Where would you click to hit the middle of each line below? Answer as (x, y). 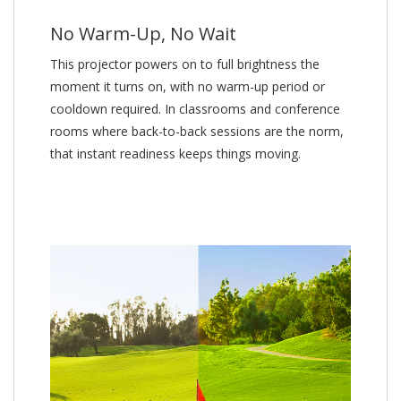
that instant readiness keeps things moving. (175, 154)
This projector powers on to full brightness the (185, 64)
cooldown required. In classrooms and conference (195, 109)
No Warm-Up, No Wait (143, 34)
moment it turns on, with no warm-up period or (188, 87)
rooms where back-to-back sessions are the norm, (197, 132)
